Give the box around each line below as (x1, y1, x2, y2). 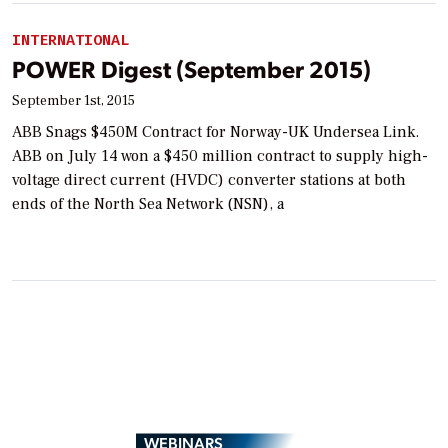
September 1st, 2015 (12, 92, 135, 111)
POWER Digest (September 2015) (12, 53, 371, 85)
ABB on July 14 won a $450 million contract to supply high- (12, 146, 428, 167)
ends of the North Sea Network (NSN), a (12, 194, 284, 215)
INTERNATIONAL (12, 29, 129, 50)
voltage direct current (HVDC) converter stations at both (12, 170, 406, 191)
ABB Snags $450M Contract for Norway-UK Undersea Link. (12, 122, 419, 143)
